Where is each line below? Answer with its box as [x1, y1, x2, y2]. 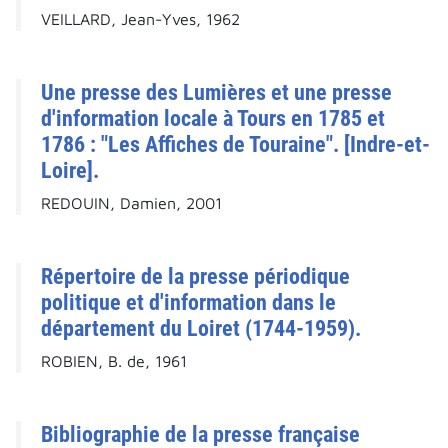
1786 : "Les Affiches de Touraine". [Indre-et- [41, 131, 430, 158]
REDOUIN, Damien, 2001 [41, 194, 222, 213]
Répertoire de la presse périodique [41, 263, 350, 290]
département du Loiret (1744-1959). [41, 315, 361, 342]
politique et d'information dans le [41, 289, 336, 316]
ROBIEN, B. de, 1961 [41, 352, 187, 371]
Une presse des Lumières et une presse [41, 79, 392, 106]
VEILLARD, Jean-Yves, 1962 [41, 10, 240, 29]
